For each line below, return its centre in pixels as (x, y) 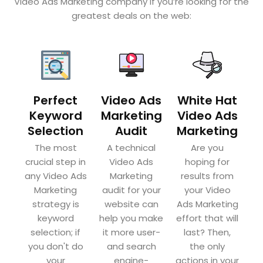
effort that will (208, 218)
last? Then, (208, 232)
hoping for (208, 161)
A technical (131, 147)
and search (131, 246)
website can (131, 204)
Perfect (56, 100)
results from (208, 176)
